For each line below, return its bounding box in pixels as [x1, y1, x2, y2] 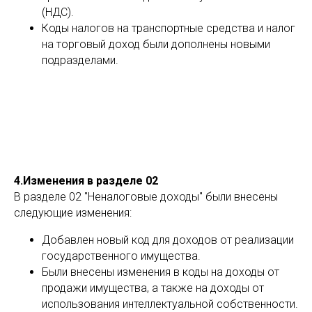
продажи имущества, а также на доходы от [42, 281, 264, 295]
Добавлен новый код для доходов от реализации [42, 233, 294, 247]
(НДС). [42, 6, 74, 19]
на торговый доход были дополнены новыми [42, 38, 270, 51]
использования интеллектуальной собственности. [42, 297, 298, 311]
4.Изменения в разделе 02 [14, 174, 158, 187]
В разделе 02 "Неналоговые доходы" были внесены [14, 190, 278, 203]
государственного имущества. [42, 249, 201, 263]
